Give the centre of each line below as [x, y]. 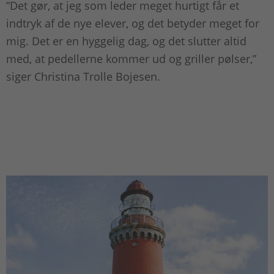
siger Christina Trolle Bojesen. [83, 77]
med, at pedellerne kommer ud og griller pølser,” [131, 59]
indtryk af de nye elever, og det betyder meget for [133, 24]
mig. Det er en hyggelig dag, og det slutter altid [126, 41]
